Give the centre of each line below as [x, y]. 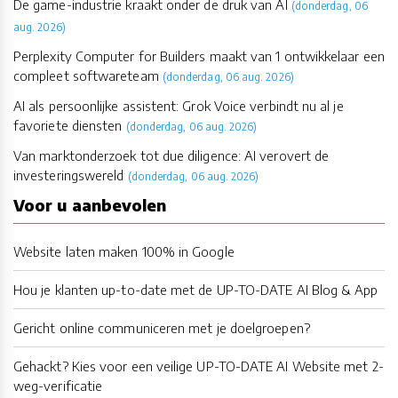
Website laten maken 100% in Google [124, 251]
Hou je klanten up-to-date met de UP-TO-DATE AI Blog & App [196, 289]
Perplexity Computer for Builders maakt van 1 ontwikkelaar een [199, 56]
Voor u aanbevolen [90, 204]
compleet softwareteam [86, 75]
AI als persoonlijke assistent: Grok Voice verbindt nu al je [179, 105]
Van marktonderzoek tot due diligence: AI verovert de [171, 155]
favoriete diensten [68, 125]
